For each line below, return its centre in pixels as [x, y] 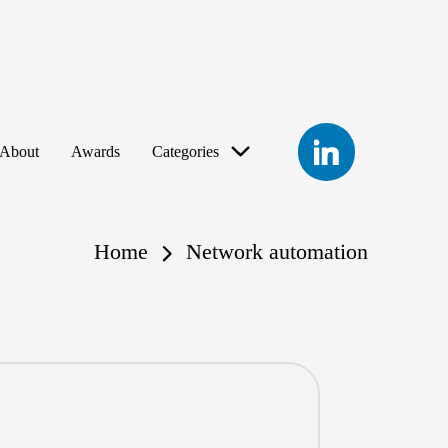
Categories [185, 151]
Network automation [277, 252]
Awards [95, 151]
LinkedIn [325, 130]
